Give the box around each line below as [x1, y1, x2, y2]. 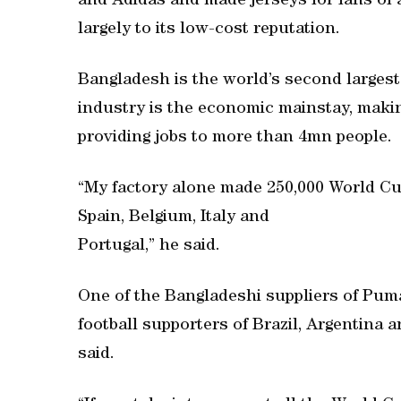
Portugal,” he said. [78, 238, 220, 255]
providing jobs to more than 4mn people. [78, 130, 392, 147]
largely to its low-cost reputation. [78, 21, 340, 38]
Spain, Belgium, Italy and [78, 209, 269, 226]
